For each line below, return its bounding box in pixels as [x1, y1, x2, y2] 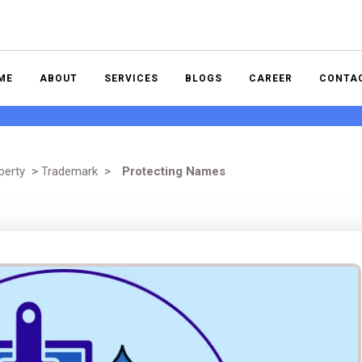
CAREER [249, 73, 293, 84]
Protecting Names [119, 164, 225, 179]
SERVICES [104, 73, 158, 84]
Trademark [41, 164, 98, 179]
